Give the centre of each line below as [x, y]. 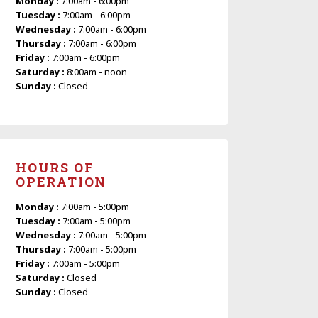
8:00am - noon [97, 71]
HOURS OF [55, 167]
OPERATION [61, 181]
